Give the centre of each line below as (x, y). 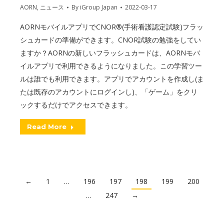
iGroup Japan (99, 7)
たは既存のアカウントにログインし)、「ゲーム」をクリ (109, 91)
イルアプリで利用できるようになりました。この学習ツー (111, 65)
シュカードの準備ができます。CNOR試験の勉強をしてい (110, 39)
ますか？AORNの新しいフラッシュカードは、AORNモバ (110, 52)
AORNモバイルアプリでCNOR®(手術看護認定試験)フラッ (112, 26)
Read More (47, 126)
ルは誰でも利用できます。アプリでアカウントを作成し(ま (112, 78)
